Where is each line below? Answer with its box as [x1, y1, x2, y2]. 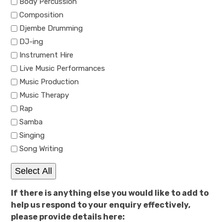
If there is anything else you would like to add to [11, 188, 209, 198]
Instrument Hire [19, 51, 74, 60]
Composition [19, 10, 64, 20]
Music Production [19, 77, 79, 87]
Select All [15, 166, 53, 176]
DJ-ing [19, 37, 44, 47]
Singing [19, 131, 45, 140]
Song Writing [19, 144, 63, 154]
